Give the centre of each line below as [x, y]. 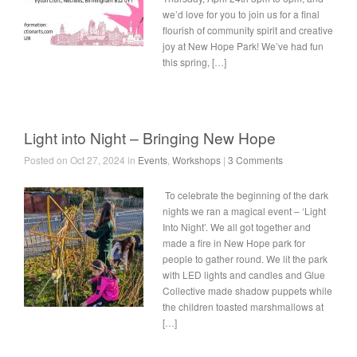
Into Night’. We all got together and [237, 227]
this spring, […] [194, 62]
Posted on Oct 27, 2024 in [81, 160]
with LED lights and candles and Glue [244, 275]
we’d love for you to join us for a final [241, 14]
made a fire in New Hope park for [234, 243]
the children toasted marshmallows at [243, 306]
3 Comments [255, 160]
